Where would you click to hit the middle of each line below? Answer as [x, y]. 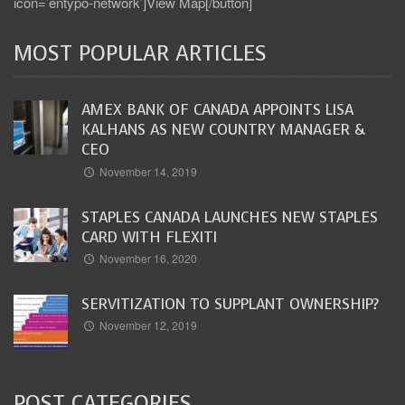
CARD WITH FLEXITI [149, 237]
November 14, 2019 [149, 171]
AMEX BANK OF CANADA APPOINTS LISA [217, 110]
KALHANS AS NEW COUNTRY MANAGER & [223, 130]
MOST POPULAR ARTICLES [140, 54]
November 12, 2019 [149, 325]
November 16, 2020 [149, 259]
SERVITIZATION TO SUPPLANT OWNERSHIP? [230, 305]
